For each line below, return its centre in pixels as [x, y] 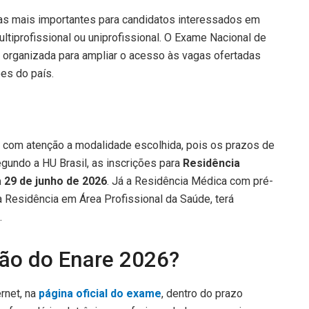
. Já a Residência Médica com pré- [190, 181]
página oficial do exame [100, 294]
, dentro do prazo [202, 294]
